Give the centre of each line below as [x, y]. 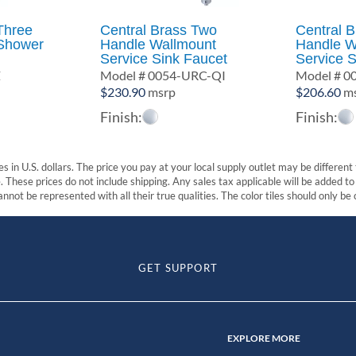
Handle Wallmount [159, 44]
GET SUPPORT [178, 267]
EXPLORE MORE [263, 338]
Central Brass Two [159, 30]
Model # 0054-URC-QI [163, 75]
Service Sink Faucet [164, 58]
